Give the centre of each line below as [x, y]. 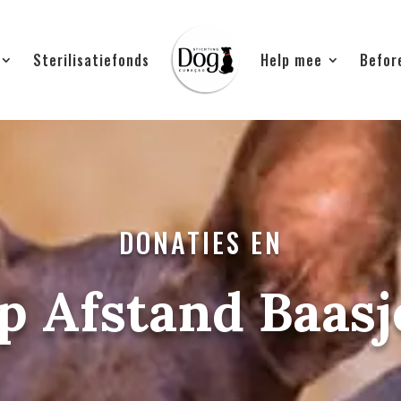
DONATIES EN [200, 242]
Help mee [291, 60]
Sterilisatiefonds [91, 60]
